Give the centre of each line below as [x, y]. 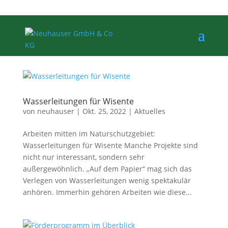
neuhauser [55, 111]
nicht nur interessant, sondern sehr [83, 157]
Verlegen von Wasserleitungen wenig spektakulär [107, 180]
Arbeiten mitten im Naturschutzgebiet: [89, 134]
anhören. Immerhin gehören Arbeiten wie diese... [107, 192]
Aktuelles [150, 111]
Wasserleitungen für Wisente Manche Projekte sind [110, 145]
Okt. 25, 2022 [104, 111]
